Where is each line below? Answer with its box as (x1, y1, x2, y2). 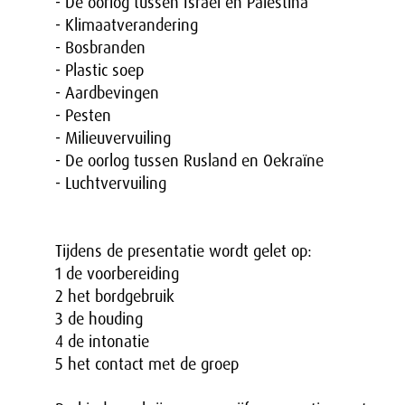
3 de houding (55, 308, 143, 330)
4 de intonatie (55, 331, 149, 353)
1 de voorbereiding (55, 263, 179, 285)
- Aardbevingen (55, 82, 159, 104)
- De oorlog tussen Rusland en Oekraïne (55, 150, 324, 172)
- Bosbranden (55, 37, 146, 59)
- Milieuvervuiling (55, 127, 171, 149)
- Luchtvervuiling (55, 173, 166, 194)
